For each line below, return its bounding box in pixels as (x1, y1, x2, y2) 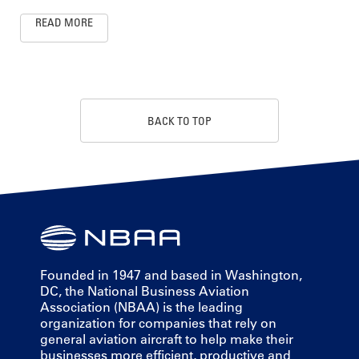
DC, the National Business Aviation (40, 282, 249, 299)
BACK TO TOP (147, 113, 212, 127)
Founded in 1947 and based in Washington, (40, 266, 302, 283)
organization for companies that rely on (40, 314, 276, 331)
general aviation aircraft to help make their (40, 330, 293, 347)
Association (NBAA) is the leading (40, 298, 243, 315)
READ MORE (35, 15, 93, 30)
